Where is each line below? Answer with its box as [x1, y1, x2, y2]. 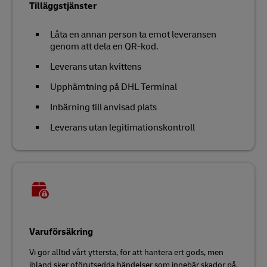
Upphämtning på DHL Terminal [50, 80, 177, 93]
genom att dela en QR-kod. [50, 40, 159, 52]
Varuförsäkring [29, 225, 93, 238]
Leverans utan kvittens [50, 60, 141, 73]
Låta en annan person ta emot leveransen [50, 28, 216, 41]
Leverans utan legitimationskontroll [50, 121, 195, 133]
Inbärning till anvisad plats [50, 101, 157, 113]
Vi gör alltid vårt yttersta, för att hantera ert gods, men [29, 247, 223, 257]
